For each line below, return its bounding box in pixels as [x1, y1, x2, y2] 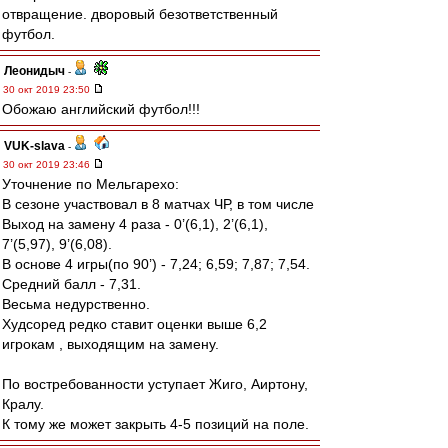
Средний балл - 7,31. [2, 276, 141, 292]
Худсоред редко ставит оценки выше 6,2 [2, 316, 267, 332]
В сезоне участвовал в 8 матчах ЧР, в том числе [2, 196, 314, 212]
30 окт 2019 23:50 [3, 84, 93, 95]
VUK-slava [4, 139, 65, 153]
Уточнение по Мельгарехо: [2, 176, 179, 192]
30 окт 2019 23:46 [3, 159, 93, 170]
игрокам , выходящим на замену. [2, 336, 219, 352]
